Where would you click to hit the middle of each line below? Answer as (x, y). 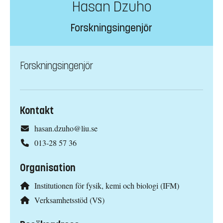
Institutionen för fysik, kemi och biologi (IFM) (107, 186)
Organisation (48, 168)
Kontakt (37, 111)
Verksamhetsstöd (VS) (69, 200)
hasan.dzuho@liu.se (66, 128)
